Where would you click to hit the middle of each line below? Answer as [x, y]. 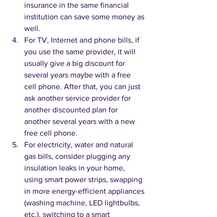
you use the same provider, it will [81, 52]
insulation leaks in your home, [76, 168]
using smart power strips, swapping [84, 180]
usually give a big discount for [76, 63]
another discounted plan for [72, 110]
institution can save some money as [85, 17]
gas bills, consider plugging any [78, 156]
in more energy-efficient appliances [85, 191]
